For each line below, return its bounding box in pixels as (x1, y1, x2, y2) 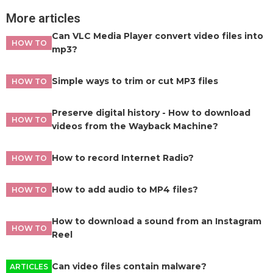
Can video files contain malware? (52, 261, 207, 272)
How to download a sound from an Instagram (52, 216, 261, 227)
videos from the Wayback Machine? (52, 121, 218, 132)
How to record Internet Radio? (52, 152, 194, 163)
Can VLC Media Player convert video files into (52, 30, 263, 41)
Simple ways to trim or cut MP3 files (52, 76, 218, 87)
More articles (6, 11, 80, 26)
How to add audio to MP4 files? (52, 184, 198, 195)
